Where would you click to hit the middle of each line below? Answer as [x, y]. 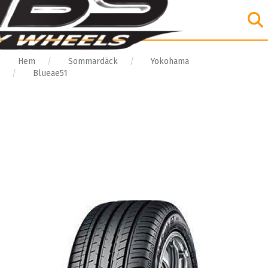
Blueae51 [50, 73]
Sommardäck [93, 61]
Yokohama [170, 61]
